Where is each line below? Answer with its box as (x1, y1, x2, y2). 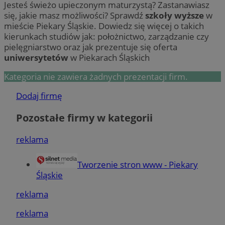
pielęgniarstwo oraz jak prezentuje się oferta (4, 41, 177, 53)
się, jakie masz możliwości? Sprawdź (4, 10, 145, 22)
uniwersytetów (4, 52, 68, 64)
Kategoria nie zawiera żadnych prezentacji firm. (4, 71, 188, 83)
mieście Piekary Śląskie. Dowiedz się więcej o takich (4, 20, 204, 32)
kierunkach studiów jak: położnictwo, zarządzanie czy (4, 31, 209, 43)
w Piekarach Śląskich (68, 52, 150, 64)
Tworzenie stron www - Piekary (77, 158, 198, 170)
